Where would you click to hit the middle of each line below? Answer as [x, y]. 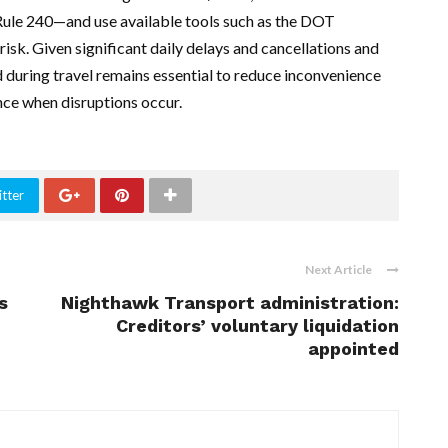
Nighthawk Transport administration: [230, 303]
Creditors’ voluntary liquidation [257, 326]
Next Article [338, 270]
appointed [353, 349]
